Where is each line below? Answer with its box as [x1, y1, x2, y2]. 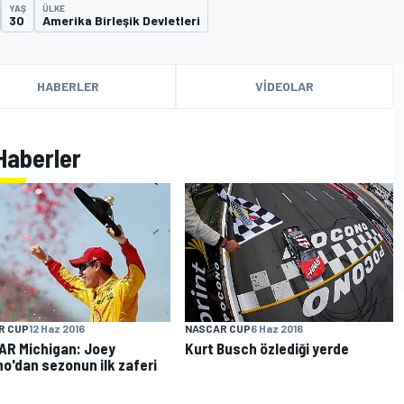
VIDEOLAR [255, 78, 315, 94]
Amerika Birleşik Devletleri [42, 13, 200, 28]
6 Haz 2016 [251, 321, 304, 335]
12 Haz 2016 [28, 321, 85, 335]
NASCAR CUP [185, 321, 252, 335]
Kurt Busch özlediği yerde [185, 338, 350, 357]
